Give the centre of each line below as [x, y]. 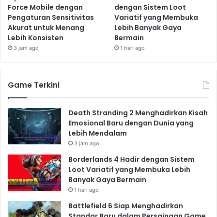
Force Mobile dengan [45, 7]
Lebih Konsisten [36, 38]
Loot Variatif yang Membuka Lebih [129, 169]
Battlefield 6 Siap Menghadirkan [126, 206]
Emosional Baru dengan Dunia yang [131, 123]
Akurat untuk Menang [46, 27]
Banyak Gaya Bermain [107, 179]
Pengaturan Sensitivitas [51, 17]
